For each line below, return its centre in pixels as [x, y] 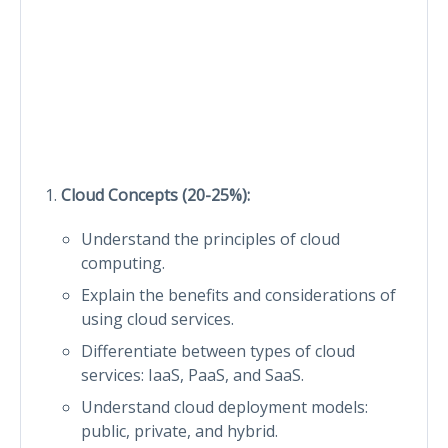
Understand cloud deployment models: [224, 406]
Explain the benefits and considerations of [238, 294]
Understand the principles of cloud [210, 238]
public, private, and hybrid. [179, 430]
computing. [123, 262]
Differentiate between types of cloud [218, 350]
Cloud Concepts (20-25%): [155, 194]
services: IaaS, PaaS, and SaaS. [192, 374]
